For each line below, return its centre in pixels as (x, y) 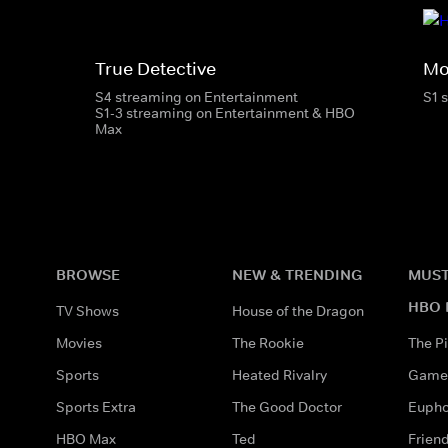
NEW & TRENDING (297, 274)
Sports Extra (96, 406)
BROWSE (88, 274)
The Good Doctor (287, 406)
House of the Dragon (298, 310)
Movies (79, 342)
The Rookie (268, 342)
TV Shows (87, 310)
